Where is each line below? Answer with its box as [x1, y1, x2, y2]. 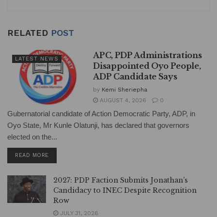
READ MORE [15, 152, 49, 159]
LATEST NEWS [15, 56, 59, 62]
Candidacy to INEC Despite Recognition [53, 186, 197, 195]
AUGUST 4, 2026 [98, 97, 147, 104]
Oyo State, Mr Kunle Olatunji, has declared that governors [7, 121, 189, 130]
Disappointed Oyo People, [93, 61, 201, 71]
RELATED [7, 28, 51, 38]
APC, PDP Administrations [93, 50, 202, 61]
